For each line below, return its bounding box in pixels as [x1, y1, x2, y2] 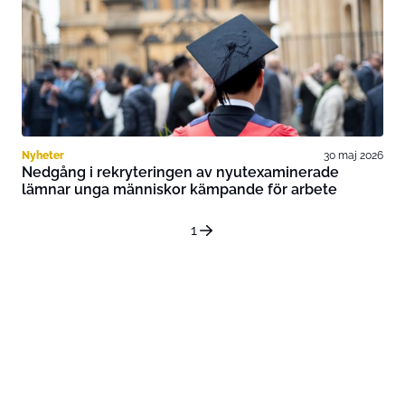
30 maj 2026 [324, 148, 383, 162]
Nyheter [22, 148, 64, 162]
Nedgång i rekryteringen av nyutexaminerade [22, 164, 339, 181]
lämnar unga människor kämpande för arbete [22, 181, 337, 198]
